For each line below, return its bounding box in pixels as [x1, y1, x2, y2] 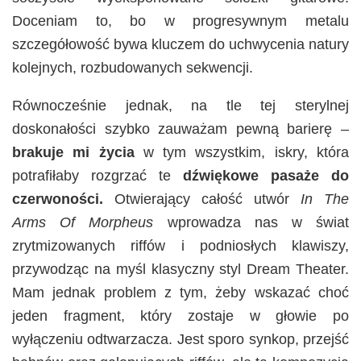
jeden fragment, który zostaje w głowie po [12, 308, 349, 325]
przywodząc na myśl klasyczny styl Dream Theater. [12, 261, 349, 278]
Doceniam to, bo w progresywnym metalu [12, 13, 349, 30]
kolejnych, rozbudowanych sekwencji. [12, 60, 253, 77]
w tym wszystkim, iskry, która [134, 144, 350, 161]
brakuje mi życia [12, 144, 135, 161]
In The [301, 191, 349, 208]
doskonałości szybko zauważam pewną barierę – [12, 121, 349, 138]
